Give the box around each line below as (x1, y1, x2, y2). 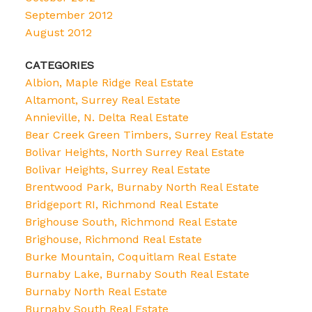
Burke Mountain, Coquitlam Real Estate (24, 250, 237, 264)
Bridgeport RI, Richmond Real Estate (24, 198, 219, 212)
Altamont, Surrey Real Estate (24, 93, 180, 107)
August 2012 (24, 25, 92, 39)
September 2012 (24, 8, 113, 22)
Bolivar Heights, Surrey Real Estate (24, 163, 210, 177)
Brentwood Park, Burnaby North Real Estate (24, 180, 259, 194)
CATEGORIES (24, 58, 94, 72)
